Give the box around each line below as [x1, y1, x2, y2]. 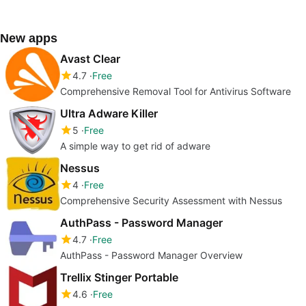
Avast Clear [60, 51, 120, 66]
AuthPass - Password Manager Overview [60, 249, 242, 261]
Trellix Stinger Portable [60, 270, 178, 284]
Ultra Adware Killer [60, 106, 158, 120]
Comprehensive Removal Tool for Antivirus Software [60, 85, 291, 97]
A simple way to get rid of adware [60, 139, 210, 152]
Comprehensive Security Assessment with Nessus [60, 194, 282, 206]
